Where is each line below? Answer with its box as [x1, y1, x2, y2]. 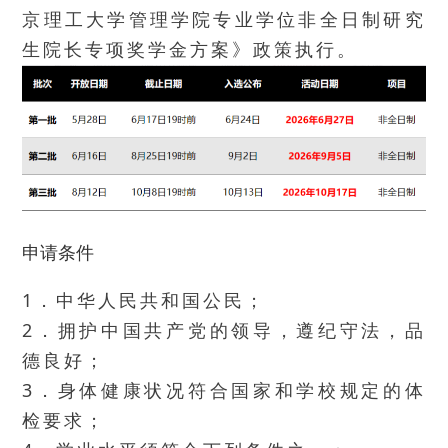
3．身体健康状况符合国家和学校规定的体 [22, 378, 426, 403]
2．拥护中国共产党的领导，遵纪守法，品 [22, 318, 426, 343]
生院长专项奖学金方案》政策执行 [22, 37, 338, 62]
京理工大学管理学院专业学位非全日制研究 [22, 7, 426, 32]
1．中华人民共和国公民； [22, 288, 267, 313]
